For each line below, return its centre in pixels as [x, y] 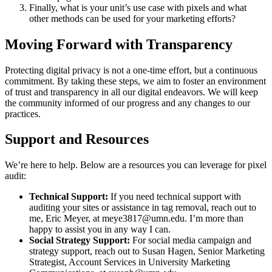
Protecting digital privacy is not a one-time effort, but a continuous [131, 70]
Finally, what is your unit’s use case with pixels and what [138, 7]
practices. [23, 114]
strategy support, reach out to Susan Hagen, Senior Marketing [147, 251]
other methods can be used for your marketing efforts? [132, 18]
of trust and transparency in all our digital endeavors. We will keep [131, 92]
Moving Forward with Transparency [119, 44]
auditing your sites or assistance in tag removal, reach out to [143, 208]
